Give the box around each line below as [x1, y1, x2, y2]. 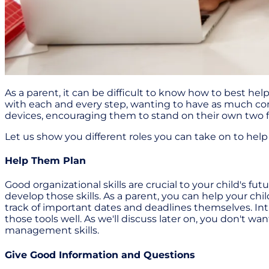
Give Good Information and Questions [5, 249, 195, 261]
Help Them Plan [5, 155, 86, 167]
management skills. [5, 225, 99, 237]
